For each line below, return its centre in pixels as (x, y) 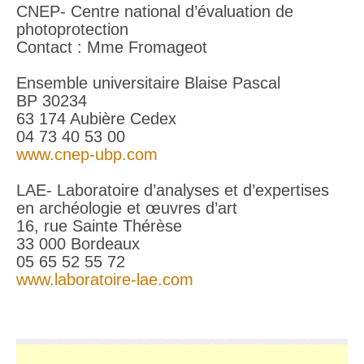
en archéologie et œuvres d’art (127, 208)
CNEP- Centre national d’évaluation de (155, 11)
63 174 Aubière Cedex (96, 119)
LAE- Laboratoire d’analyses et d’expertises (173, 190)
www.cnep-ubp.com (87, 154)
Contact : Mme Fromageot (112, 47)
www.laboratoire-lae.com (105, 279)
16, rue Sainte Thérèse (99, 226)
